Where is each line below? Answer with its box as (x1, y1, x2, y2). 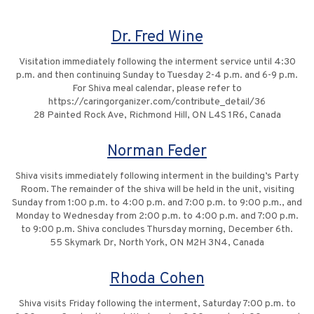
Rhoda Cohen (109, 269, 205, 290)
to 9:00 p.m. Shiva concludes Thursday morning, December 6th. (21, 224, 293, 236)
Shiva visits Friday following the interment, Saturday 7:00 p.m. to (18, 298, 296, 310)
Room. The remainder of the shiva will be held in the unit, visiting (20, 184, 294, 196)
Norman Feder (107, 142, 207, 163)
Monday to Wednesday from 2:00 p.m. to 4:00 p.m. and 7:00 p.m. (15, 210, 299, 223)
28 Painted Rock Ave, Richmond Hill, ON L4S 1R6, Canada (33, 109, 281, 122)
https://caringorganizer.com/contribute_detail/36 (48, 96, 266, 109)
